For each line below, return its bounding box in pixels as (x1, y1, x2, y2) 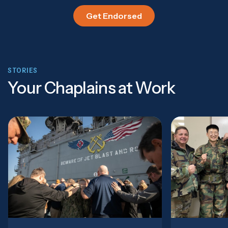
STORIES (8, 65, 38, 75)
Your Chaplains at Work (8, 77, 175, 98)
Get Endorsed (86, 10, 142, 21)
